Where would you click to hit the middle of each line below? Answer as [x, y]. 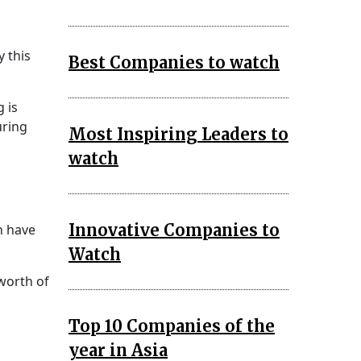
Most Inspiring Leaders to [178, 134]
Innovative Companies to [174, 230]
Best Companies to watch [174, 62]
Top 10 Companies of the [172, 326]
